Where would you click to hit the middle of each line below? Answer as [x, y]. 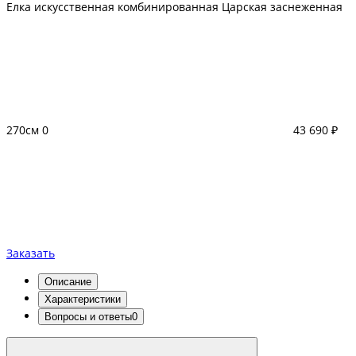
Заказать [31, 253]
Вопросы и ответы [88, 317]
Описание [68, 282]
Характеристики [83, 300]
